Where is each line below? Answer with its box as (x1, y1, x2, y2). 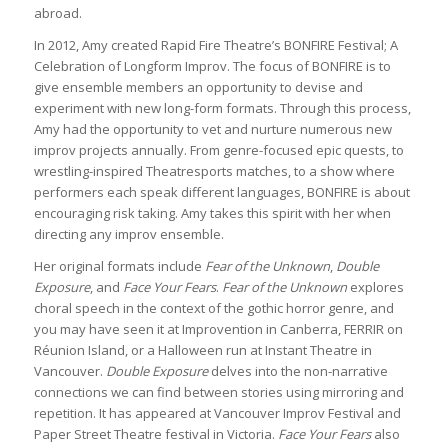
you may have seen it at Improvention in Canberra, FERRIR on (33, 320, 403, 339)
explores (346, 278, 404, 297)
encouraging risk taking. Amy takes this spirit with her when (33, 204, 391, 223)
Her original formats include (33, 257, 205, 276)
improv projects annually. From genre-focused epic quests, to (33, 141, 404, 160)
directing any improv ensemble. (33, 225, 224, 244)
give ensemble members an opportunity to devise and (33, 78, 363, 97)
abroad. (33, 4, 82, 23)
